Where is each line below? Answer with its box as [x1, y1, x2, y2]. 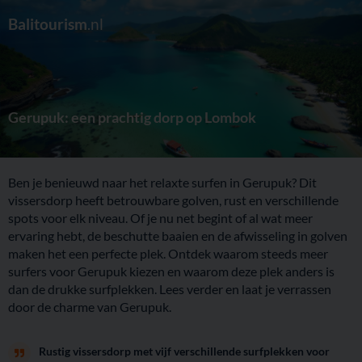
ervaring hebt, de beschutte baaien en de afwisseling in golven [8, 228, 347, 243]
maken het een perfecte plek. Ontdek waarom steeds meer [8, 246, 328, 261]
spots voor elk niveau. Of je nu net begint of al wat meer [8, 210, 313, 225]
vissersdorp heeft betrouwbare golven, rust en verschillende [8, 192, 339, 208]
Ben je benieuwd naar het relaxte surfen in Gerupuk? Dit [8, 175, 317, 190]
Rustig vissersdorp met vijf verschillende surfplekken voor [39, 344, 330, 358]
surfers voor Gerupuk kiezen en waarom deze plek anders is [8, 263, 335, 279]
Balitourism [8, 15, 87, 33]
